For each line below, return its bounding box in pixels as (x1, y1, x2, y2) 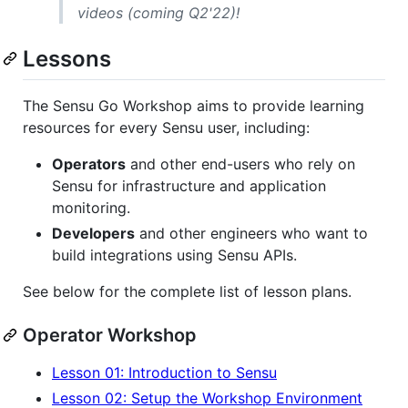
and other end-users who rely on (126, 154, 355, 173)
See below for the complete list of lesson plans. (23, 281, 352, 301)
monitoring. (52, 198, 130, 217)
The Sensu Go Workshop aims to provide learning (23, 96, 364, 115)
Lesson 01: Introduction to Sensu (52, 362, 277, 382)
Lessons (23, 45, 111, 72)
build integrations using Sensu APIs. (52, 245, 297, 264)
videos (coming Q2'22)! (77, 3, 240, 22)
